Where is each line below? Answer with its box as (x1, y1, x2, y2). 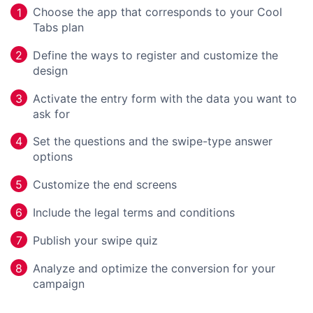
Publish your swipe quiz (33, 233, 158, 247)
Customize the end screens (33, 177, 177, 191)
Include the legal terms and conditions (33, 205, 235, 219)
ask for (33, 106, 70, 121)
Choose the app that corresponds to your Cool (33, 5, 282, 20)
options (33, 150, 73, 164)
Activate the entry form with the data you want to (33, 91, 297, 105)
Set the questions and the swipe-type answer (33, 134, 272, 149)
